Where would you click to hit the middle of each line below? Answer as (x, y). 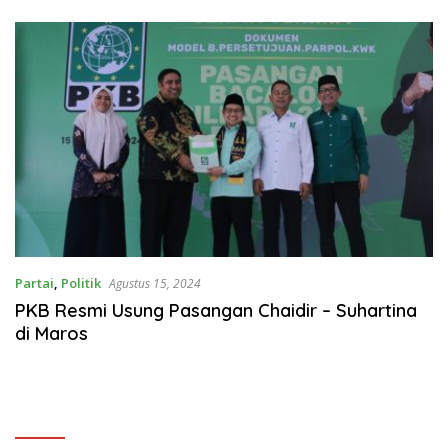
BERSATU (266, 13)
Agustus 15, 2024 (155, 283)
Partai (34, 282)
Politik (81, 282)
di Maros (51, 333)
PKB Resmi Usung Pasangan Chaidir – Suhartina (216, 310)
